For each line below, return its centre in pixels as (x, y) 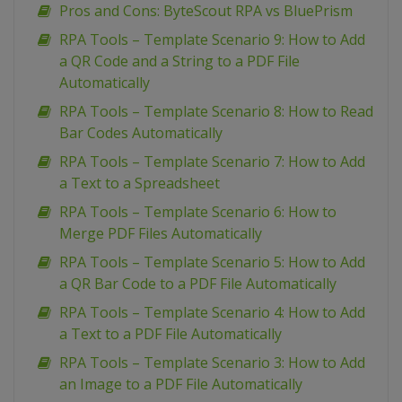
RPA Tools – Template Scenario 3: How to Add (212, 363)
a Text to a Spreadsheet (140, 184)
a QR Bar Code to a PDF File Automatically (198, 284)
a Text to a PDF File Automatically (170, 334)
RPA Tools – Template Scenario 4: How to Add (212, 313)
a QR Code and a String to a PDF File (179, 61)
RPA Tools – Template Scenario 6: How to (198, 212)
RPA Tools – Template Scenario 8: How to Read (216, 112)
